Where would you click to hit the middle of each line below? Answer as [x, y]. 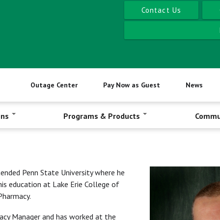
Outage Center [54, 85]
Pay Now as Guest [131, 85]
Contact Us [161, 10]
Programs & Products [103, 116]
